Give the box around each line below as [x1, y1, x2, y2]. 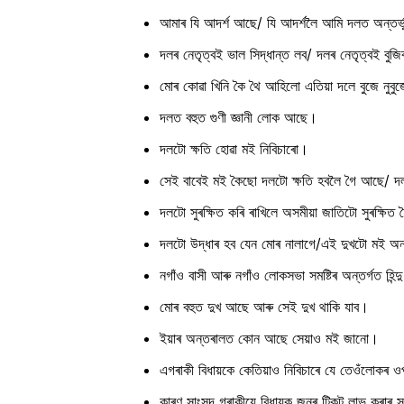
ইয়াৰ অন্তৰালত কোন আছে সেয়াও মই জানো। [160, 329, 379, 348]
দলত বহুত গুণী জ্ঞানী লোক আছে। [160, 108, 317, 127]
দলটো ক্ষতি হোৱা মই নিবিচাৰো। [160, 140, 308, 159]
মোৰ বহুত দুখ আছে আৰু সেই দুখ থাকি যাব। [160, 298, 369, 317]
